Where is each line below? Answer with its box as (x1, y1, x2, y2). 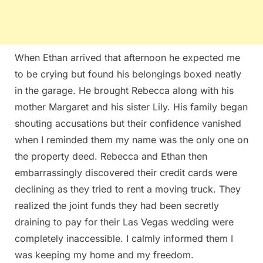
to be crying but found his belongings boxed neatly (15, 68, 241, 80)
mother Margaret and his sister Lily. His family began (15, 100, 248, 113)
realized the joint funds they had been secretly (15, 199, 219, 211)
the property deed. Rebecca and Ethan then (15, 150, 207, 162)
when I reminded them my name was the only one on (15, 133, 248, 146)
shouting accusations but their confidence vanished (15, 117, 241, 129)
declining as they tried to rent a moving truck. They (15, 183, 241, 195)
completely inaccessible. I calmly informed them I (15, 232, 233, 244)
